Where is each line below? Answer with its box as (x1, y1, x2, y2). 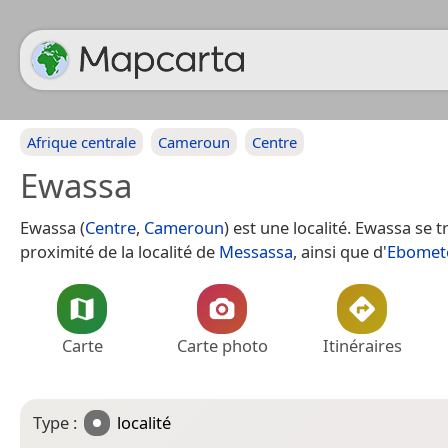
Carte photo (176, 334, 268, 357)
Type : (33, 411, 81, 434)
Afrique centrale (27, 132, 136, 152)
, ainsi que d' (293, 240, 387, 263)
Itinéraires (322, 334, 402, 357)
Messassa (219, 240, 293, 263)
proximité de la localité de (20, 240, 219, 263)
